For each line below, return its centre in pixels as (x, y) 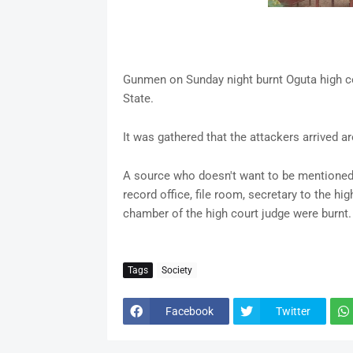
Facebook (189, 311)
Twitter (293, 311)
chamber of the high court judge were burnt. (237, 214)
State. (138, 99)
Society (176, 270)
